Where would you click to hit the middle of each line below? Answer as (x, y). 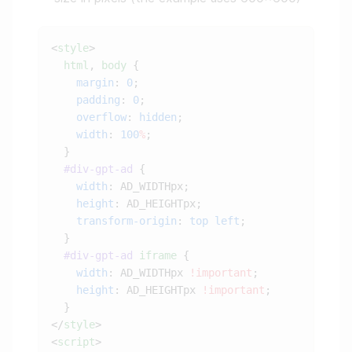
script (76, 342)
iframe (155, 256)
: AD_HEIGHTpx (158, 290)
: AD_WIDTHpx (148, 273)
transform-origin (114, 221)
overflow (89, 117)
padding (86, 100)
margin (82, 83)
